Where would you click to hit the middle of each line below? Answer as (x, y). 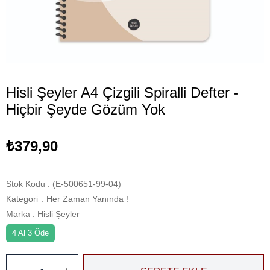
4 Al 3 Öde (30, 233)
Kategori (22, 199)
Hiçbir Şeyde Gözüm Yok (86, 109)
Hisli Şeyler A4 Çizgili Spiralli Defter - (122, 93)
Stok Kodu (26, 184)
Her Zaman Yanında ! (87, 199)
